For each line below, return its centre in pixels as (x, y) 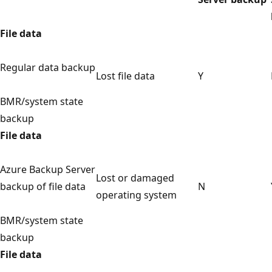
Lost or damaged (135, 178)
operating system (136, 195)
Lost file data (125, 76)
